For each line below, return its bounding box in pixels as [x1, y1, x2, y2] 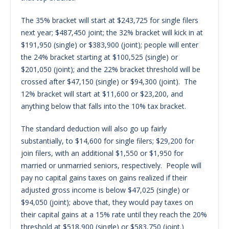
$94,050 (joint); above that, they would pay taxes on [21, 197, 193, 207]
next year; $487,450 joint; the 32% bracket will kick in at [21, 28, 203, 37]
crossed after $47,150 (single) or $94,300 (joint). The [21, 77, 197, 86]
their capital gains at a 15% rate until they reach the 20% [21, 210, 207, 219]
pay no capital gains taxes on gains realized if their [21, 173, 187, 182]
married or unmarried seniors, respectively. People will [21, 161, 201, 170]
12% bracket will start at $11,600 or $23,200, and [21, 89, 183, 99]
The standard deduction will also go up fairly [21, 124, 167, 133]
